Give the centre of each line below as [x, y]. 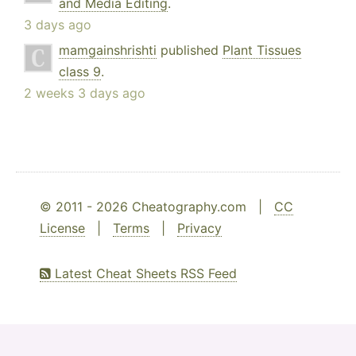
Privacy [199, 228]
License [62, 228]
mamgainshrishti [108, 50]
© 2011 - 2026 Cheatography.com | [157, 207]
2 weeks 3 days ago [85, 93]
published [190, 50]
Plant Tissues [262, 50]
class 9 [80, 72]
